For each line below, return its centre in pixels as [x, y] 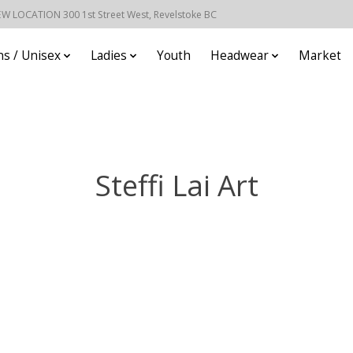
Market [320, 56]
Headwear [239, 56]
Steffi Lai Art [176, 185]
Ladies [109, 56]
